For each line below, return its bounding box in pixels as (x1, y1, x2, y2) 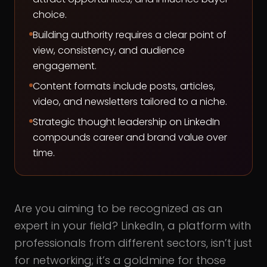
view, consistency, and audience (33, 44, 185, 57)
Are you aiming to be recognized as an (14, 201, 222, 216)
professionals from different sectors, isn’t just (14, 235, 252, 250)
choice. (33, 8, 67, 21)
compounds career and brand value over (33, 131, 227, 144)
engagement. (33, 59, 97, 73)
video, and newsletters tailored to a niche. (33, 95, 227, 108)
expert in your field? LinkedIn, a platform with (14, 218, 251, 233)
